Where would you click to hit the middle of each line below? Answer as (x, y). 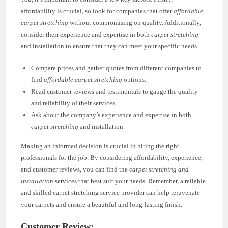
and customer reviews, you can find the (75, 169)
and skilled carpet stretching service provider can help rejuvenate (111, 193)
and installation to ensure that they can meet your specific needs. (110, 46)
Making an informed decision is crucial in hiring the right (100, 146)
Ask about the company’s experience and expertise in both (111, 115)
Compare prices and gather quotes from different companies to (117, 68)
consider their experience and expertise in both (86, 34)
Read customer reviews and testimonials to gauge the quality (115, 91)
